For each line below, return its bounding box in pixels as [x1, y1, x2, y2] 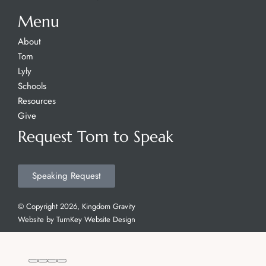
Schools [18, 80, 46, 93]
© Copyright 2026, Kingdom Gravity [18, 201, 135, 212]
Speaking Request [32, 169, 101, 182]
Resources [18, 94, 56, 107]
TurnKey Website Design [56, 214, 135, 225]
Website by [18, 214, 56, 225]
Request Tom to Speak [18, 127, 173, 146]
